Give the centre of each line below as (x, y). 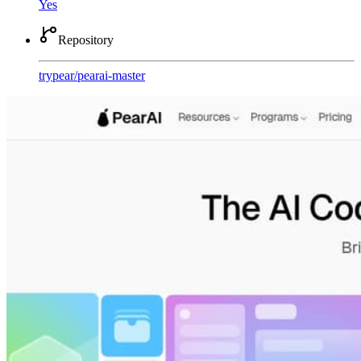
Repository (86, 40)
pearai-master (111, 76)
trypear (56, 76)
